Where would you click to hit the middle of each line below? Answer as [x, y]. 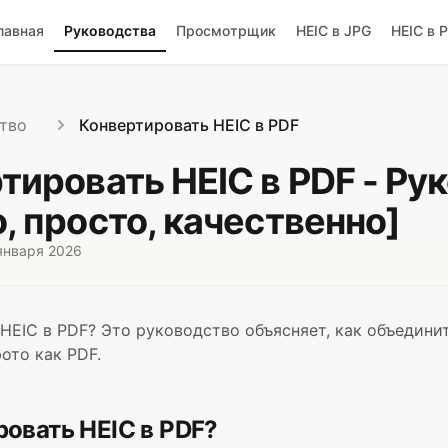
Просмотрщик [226, 30]
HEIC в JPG [333, 30]
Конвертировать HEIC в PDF [189, 125]
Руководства [110, 30]
